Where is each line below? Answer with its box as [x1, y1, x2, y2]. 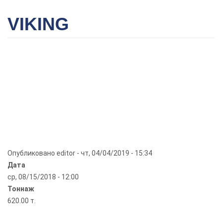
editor [56, 149, 75, 157]
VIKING [7, 14, 69, 34]
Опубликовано [7, 149, 56, 157]
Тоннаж [7, 185, 34, 193]
